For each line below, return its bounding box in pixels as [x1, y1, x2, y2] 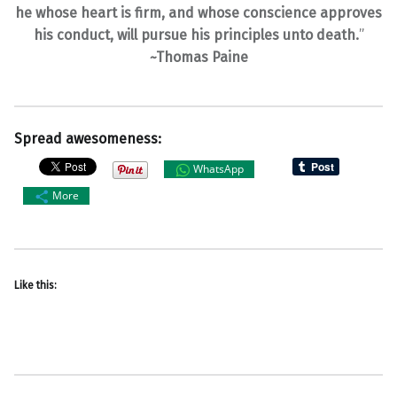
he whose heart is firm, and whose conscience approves [15, 4, 382, 21]
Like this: [14, 278, 57, 292]
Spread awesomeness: [14, 129, 161, 147]
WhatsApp [193, 161, 244, 177]
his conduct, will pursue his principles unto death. [33, 26, 359, 43]
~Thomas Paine [149, 48, 248, 66]
